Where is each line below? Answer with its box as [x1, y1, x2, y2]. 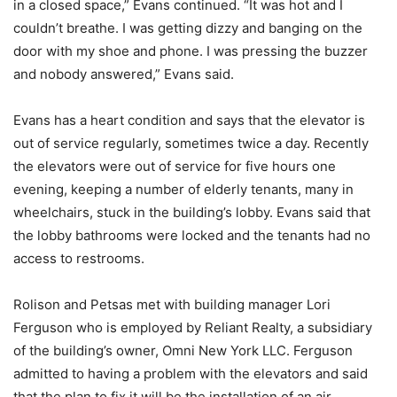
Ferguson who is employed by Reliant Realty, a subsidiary [13, 318, 372, 336]
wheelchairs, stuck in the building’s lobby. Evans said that [13, 203, 370, 221]
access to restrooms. [13, 249, 144, 267]
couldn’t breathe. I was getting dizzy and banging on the [13, 19, 362, 36]
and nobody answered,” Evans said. [13, 65, 234, 82]
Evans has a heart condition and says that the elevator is [13, 111, 365, 128]
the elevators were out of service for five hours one [13, 157, 336, 175]
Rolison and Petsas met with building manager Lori [13, 295, 331, 313]
